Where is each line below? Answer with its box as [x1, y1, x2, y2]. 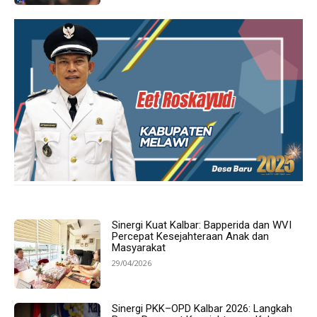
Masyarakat [112, 241, 166, 255]
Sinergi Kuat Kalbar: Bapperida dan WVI [112, 219, 292, 232]
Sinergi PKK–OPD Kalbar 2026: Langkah [112, 302, 293, 315]
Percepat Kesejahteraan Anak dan [112, 230, 270, 243]
